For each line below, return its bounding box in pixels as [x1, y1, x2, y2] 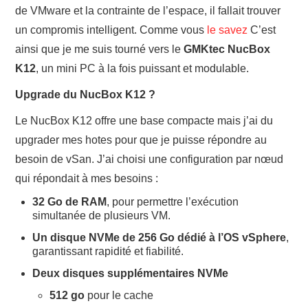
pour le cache [87, 289, 154, 301]
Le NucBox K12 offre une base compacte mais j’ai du [15, 115, 274, 126]
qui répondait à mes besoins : [15, 173, 159, 184]
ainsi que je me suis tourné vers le [15, 43, 184, 55]
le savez [207, 24, 248, 36]
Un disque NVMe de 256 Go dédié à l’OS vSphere [32, 232, 287, 243]
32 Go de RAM [32, 196, 107, 208]
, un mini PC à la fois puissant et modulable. [36, 63, 250, 74]
